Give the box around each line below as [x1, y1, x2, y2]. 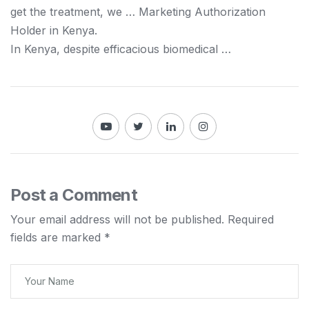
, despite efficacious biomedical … [57, 42, 231, 56]
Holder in [10, 23, 62, 37]
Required [228, 212, 274, 226]
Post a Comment [10, 185, 137, 205]
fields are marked [10, 230, 104, 244]
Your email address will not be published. [10, 212, 224, 226]
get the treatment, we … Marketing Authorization [10, 5, 266, 19]
